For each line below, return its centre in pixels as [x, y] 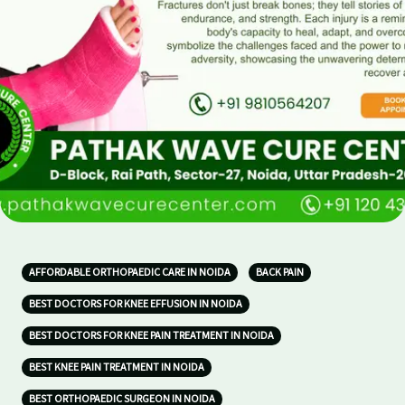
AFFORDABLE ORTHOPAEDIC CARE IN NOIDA [130, 273]
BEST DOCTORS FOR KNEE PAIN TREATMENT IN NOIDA [151, 336]
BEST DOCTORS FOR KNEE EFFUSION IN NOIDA [136, 304]
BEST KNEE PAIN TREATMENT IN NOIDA [117, 367]
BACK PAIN [280, 273]
